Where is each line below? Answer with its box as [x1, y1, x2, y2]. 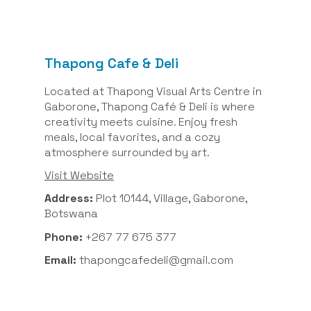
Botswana [44, 206, 98, 221]
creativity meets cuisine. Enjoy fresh [44, 114, 237, 129]
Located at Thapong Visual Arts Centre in [44, 83, 262, 99]
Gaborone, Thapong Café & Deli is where [44, 99, 255, 114]
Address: [44, 191, 96, 206]
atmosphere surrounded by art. [44, 144, 210, 160]
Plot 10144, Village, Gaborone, [96, 191, 247, 206]
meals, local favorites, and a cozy [44, 129, 220, 144]
